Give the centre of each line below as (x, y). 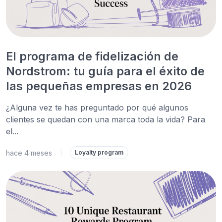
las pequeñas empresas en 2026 (99, 86)
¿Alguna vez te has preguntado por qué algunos (97, 108)
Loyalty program (99, 152)
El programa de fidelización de (92, 56)
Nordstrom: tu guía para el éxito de (105, 71)
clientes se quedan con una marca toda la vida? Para (106, 119)
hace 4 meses (29, 153)
